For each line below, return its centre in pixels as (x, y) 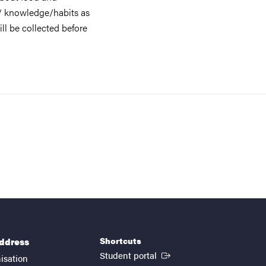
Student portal (129, 255)
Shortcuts (121, 240)
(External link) (186, 254)
